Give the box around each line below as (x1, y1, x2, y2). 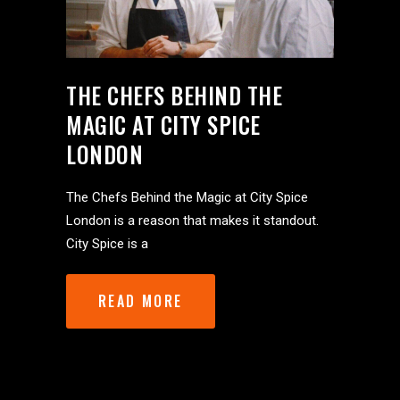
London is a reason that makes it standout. (66, 212, 319, 229)
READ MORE (98, 289, 183, 312)
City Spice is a (66, 235, 148, 252)
